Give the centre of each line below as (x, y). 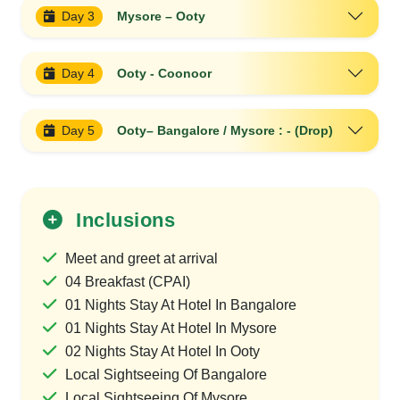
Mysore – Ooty (162, 17)
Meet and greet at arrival (142, 258)
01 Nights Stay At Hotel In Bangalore (181, 304)
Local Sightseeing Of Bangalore (166, 374)
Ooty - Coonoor (165, 74)
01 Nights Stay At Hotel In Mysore (171, 328)
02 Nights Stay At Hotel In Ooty (162, 351)
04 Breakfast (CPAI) (128, 281)
